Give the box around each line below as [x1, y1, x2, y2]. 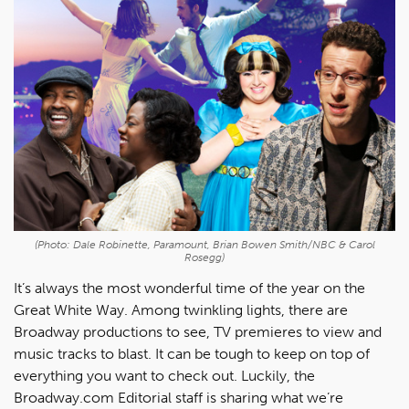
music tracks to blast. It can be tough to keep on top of [14, 344, 370, 362]
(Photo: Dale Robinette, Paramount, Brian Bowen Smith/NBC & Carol [34, 237, 375, 251]
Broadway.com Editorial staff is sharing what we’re [14, 388, 343, 406]
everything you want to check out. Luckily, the [14, 366, 315, 384]
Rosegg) [184, 250, 225, 264]
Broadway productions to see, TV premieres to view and [14, 322, 382, 341]
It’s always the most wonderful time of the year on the [14, 278, 365, 297]
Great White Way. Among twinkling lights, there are [14, 300, 348, 319]
